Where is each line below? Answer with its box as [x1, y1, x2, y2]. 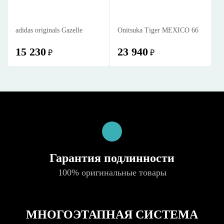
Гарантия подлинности [49, 151, 174, 164]
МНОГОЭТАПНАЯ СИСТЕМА [26, 208, 198, 221]
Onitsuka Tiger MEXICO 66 [117, 26, 198, 34]
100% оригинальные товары [57, 167, 166, 177]
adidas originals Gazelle [15, 26, 82, 34]
